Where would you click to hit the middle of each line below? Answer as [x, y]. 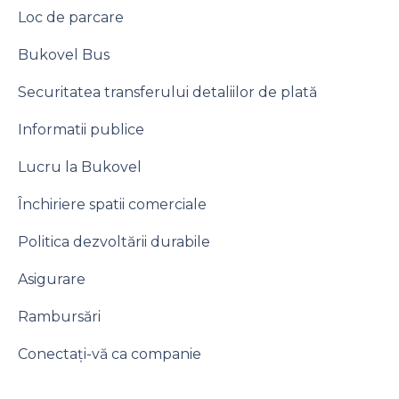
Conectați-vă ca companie [110, 354]
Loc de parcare [71, 17]
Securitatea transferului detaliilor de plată [167, 92]
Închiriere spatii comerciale [112, 204]
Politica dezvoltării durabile [114, 242]
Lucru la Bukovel [80, 167]
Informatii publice [81, 130]
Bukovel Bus [64, 55]
